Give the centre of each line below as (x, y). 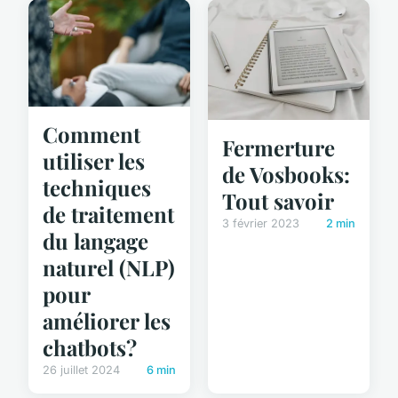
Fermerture (279, 148)
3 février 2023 (261, 224)
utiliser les (94, 160)
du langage (96, 240)
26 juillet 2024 (81, 370)
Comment (92, 134)
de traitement (108, 214)
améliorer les (107, 320)
